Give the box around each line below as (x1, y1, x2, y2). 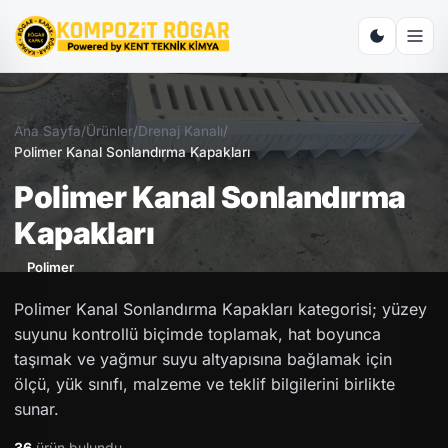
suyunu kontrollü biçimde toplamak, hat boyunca (14, 323, 382, 344)
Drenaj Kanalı (138, 123, 224, 139)
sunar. (14, 398, 60, 419)
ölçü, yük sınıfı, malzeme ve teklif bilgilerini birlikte (14, 373, 396, 394)
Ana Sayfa (14, 123, 82, 139)
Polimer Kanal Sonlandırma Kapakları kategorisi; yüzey (14, 298, 428, 319)
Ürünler (86, 123, 134, 139)
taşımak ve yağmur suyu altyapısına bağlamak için (14, 348, 393, 369)
